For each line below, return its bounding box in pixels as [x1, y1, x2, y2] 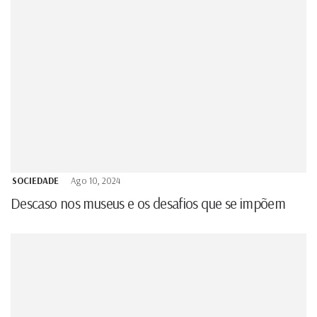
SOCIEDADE [12, 174, 59, 186]
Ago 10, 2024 [71, 174, 120, 186]
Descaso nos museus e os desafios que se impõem [11, 193, 289, 212]
